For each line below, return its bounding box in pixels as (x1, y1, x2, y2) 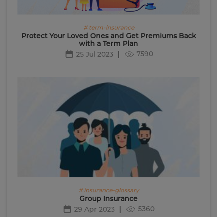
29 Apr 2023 (74, 205, 115, 214)
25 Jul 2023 (76, 50, 113, 59)
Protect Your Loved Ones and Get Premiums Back (21, 31, 196, 41)
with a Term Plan (79, 39, 138, 48)
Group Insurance (79, 194, 138, 203)
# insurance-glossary (78, 186, 139, 194)
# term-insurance (83, 24, 134, 31)
